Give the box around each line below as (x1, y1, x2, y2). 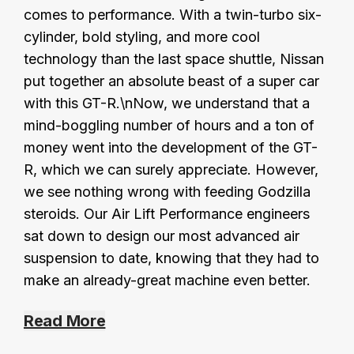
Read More (24, 311, 106, 330)
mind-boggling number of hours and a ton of (24, 116, 314, 134)
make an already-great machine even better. (24, 271, 311, 288)
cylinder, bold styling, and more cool (24, 28, 260, 45)
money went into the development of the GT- (24, 138, 318, 156)
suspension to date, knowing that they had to (24, 249, 319, 266)
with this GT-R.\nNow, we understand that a (24, 94, 310, 111)
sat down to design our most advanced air (24, 227, 299, 244)
